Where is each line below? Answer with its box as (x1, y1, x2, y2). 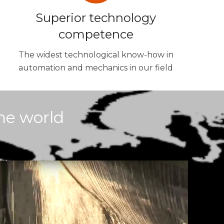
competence (58, 27, 133, 42)
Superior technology (35, 10, 156, 25)
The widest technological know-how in (18, 50, 173, 60)
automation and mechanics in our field (18, 63, 173, 73)
